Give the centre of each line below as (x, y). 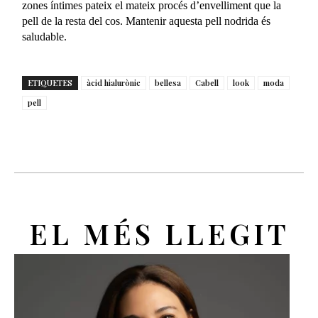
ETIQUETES (50, 83)
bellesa (168, 83)
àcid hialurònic (114, 83)
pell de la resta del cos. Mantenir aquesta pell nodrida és (147, 21)
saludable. (45, 37)
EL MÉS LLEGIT (159, 234)
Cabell (207, 83)
